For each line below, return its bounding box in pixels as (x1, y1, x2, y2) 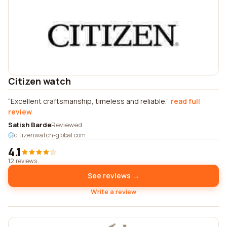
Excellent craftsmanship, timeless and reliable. (11, 96, 166, 106)
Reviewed (51, 120, 82, 129)
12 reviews (8, 157, 37, 165)
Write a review (91, 187, 136, 196)
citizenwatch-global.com (14, 131, 86, 139)
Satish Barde (8, 120, 51, 129)
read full (171, 96, 200, 106)
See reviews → (88, 171, 139, 180)
